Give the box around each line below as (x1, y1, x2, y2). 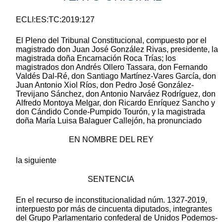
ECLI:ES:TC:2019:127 (16, 15, 95, 24)
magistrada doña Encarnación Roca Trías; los (16, 54, 176, 62)
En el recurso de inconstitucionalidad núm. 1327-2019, (16, 195, 207, 204)
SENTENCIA (88, 174, 134, 183)
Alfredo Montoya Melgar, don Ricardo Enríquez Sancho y (16, 98, 215, 107)
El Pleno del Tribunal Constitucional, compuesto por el (16, 36, 207, 45)
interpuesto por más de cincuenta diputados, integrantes (16, 204, 212, 213)
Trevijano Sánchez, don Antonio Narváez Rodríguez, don (16, 89, 216, 98)
